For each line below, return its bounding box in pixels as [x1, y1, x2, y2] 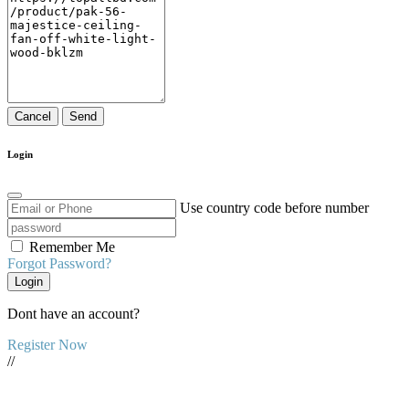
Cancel [15, 110, 51, 124]
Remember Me [29, 239, 115, 256]
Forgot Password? [7, 256, 111, 272]
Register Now [7, 337, 88, 353]
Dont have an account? [7, 306, 140, 322]
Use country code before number [180, 200, 369, 216]
